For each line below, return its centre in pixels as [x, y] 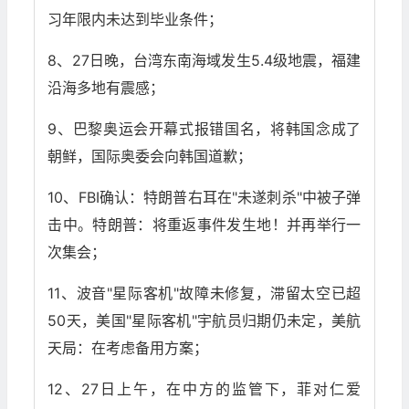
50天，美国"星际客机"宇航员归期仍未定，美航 [204, 321]
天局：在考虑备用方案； [128, 348]
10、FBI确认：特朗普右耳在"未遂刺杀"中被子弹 [204, 198]
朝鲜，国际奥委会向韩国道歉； [150, 157]
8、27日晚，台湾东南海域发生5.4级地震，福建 [204, 61]
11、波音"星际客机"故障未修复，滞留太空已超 [204, 294]
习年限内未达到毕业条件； [136, 20]
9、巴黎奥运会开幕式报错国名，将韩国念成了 [204, 129]
